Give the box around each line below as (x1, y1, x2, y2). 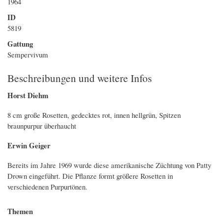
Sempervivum (7, 50, 48, 60)
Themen (7, 205, 33, 217)
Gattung (7, 38, 33, 50)
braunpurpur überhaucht (7, 120, 76, 131)
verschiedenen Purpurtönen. (7, 181, 90, 192)
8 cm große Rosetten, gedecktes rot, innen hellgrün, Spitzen (7, 110, 181, 120)
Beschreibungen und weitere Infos (7, 70, 152, 85)
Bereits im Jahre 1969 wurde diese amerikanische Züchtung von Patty (7, 160, 211, 170)
